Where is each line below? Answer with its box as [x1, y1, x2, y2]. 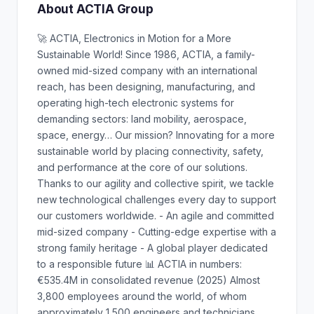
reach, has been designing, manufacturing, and [37, 81, 255, 93]
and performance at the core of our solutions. [37, 161, 247, 173]
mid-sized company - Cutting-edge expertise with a [37, 226, 276, 238]
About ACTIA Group [37, 2, 153, 16]
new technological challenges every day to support [37, 193, 276, 205]
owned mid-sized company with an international [37, 64, 257, 76]
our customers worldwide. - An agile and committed [37, 210, 274, 221]
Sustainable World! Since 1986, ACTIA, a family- [37, 48, 255, 60]
